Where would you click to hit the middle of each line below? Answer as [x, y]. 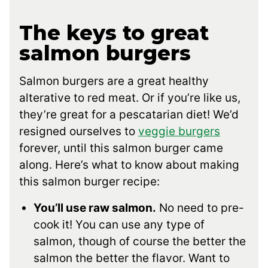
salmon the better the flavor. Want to [132, 258]
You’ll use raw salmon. [95, 208]
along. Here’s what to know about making [129, 165]
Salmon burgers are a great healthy [114, 81]
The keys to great [114, 33]
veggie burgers [179, 132]
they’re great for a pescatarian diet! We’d [129, 115]
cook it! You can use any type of [119, 225]
